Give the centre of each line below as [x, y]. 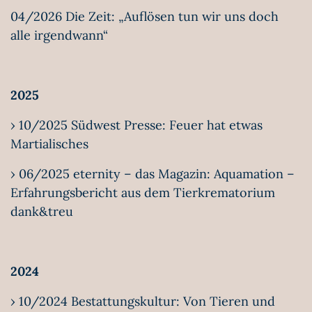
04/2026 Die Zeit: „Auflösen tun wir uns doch [145, 16]
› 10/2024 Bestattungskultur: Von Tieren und [143, 301]
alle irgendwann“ [59, 35]
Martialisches [49, 144]
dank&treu [42, 211]
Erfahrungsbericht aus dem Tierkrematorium [143, 193]
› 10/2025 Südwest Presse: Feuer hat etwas [136, 125]
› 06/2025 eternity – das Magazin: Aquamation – [153, 174]
